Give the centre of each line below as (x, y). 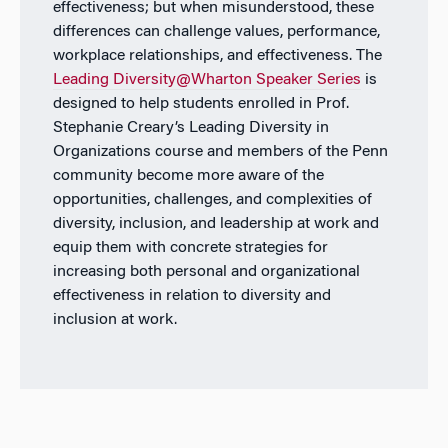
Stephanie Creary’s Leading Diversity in (190, 128)
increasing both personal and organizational (206, 272)
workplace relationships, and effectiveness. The (217, 56)
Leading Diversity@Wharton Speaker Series (206, 80)
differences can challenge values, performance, (216, 32)
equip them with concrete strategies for (190, 248)
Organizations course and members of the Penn (220, 152)
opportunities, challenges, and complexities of (212, 200)
